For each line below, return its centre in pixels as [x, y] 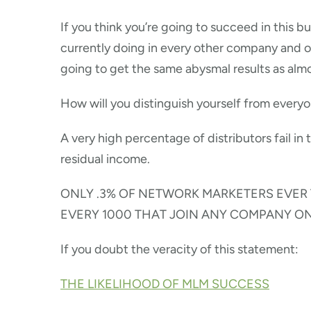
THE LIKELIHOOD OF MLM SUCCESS [165, 284]
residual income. [105, 159]
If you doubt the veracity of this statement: [179, 250]
